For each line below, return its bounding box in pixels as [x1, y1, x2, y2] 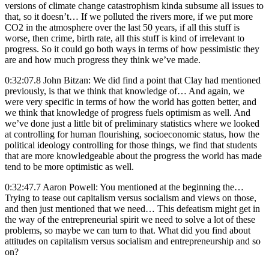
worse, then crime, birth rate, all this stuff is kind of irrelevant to [5, 32, 244, 43]
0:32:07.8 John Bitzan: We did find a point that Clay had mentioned [5, 74, 261, 85]
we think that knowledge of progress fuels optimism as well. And [5, 107, 250, 118]
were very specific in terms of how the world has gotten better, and [5, 96, 256, 107]
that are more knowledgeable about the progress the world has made [5, 150, 262, 161]
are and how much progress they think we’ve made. [5, 54, 201, 65]
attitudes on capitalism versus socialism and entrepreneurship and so [5, 235, 261, 246]
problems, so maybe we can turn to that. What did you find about [5, 225, 250, 235]
